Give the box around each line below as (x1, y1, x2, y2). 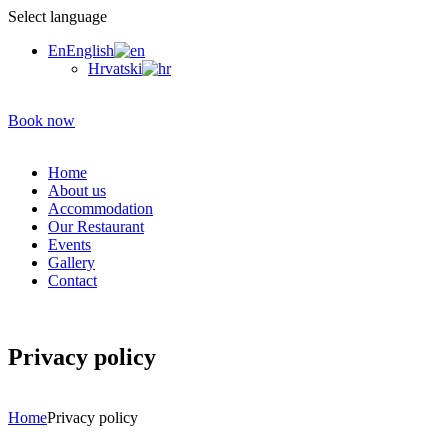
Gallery (48, 254, 95, 271)
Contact (48, 272, 97, 289)
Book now (8, 112, 75, 129)
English (66, 42, 114, 59)
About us (48, 182, 106, 199)
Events (48, 236, 91, 253)
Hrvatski (88, 60, 142, 77)
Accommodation (48, 200, 153, 217)
